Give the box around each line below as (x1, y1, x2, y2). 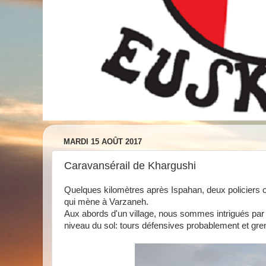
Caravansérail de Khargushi (64, 159, 196, 172)
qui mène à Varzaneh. (64, 197, 151, 207)
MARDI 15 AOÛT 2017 (64, 137, 142, 147)
